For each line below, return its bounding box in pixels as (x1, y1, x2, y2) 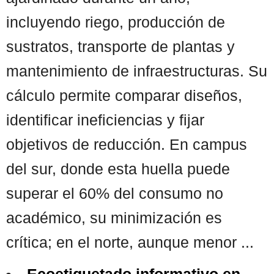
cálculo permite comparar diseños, (6, 86, 242, 104)
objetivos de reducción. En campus (6, 135, 247, 153)
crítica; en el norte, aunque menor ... (6, 233, 254, 251)
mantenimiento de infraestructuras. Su (6, 62, 267, 80)
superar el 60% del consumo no (6, 184, 223, 202)
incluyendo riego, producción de (6, 13, 225, 31)
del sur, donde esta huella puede (6, 160, 230, 177)
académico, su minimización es (6, 209, 222, 226)
